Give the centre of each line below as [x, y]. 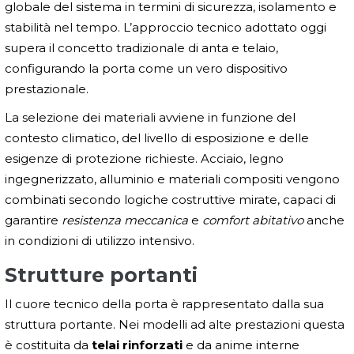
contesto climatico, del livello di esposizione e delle [157, 138]
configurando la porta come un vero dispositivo [146, 69]
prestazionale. [47, 89]
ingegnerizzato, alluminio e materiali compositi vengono [172, 179]
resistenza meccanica [125, 220]
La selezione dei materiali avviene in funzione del [150, 118]
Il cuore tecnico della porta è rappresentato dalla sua [164, 304]
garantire [33, 220]
